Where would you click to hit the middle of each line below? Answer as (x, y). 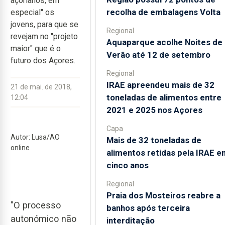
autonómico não (43, 218)
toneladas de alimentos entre (164, 97)
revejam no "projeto (44, 36)
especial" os (32, 12)
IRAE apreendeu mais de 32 (160, 85)
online (20, 148)
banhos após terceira (148, 208)
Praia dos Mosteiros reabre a (163, 195)
